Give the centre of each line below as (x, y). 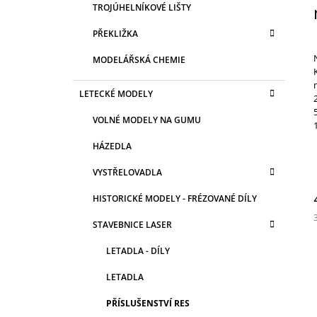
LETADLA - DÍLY (138, 250)
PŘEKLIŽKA (115, 33)
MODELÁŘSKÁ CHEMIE (139, 59)
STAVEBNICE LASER (132, 224)
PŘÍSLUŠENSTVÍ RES (148, 303)
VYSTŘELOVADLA (127, 172)
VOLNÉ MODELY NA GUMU (147, 120)
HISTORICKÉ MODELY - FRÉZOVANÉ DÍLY (175, 198)
